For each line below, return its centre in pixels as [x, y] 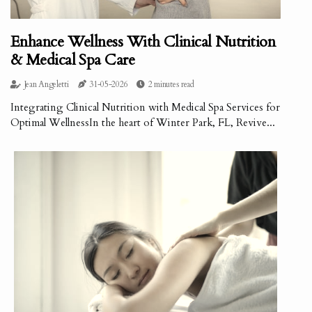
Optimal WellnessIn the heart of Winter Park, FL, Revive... [143, 123]
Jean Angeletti [46, 85]
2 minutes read [171, 85]
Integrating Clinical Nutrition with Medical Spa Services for [145, 108]
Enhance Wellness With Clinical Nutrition [143, 42]
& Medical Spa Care [73, 60]
